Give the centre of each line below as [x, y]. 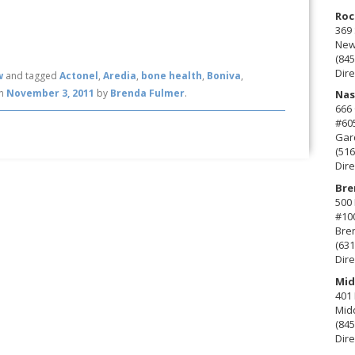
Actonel [79, 76]
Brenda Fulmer [148, 94]
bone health [172, 76]
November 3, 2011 [51, 94]
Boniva [224, 76]
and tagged [32, 76]
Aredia [120, 76]
